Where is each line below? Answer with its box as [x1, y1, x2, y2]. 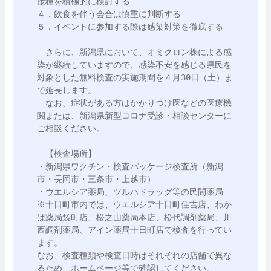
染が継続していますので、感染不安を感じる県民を [37, 60, 232, 70]
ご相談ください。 [37, 123, 105, 133]
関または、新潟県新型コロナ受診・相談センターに [37, 111, 232, 120]
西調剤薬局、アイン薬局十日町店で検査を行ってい [37, 225, 232, 235]
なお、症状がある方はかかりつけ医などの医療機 [37, 98, 232, 108]
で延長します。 [37, 85, 96, 95]
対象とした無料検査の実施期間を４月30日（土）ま [37, 73, 233, 82]
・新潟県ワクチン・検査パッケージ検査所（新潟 [37, 162, 223, 171]
